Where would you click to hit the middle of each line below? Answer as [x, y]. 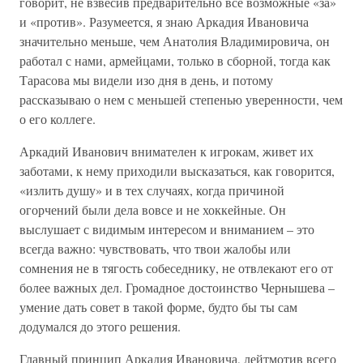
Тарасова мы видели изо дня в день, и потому [146, 80]
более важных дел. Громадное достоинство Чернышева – [177, 287]
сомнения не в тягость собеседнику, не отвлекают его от [176, 268]
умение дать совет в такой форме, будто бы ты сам [158, 307]
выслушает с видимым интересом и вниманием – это [167, 229]
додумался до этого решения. [100, 326]
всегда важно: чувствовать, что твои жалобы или [155, 248]
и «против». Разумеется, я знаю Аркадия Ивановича [164, 21]
